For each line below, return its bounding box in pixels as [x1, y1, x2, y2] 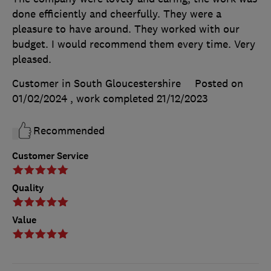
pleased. [12, 53, 51, 67]
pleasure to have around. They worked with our [12, 22, 240, 36]
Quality [12, 181, 44, 195]
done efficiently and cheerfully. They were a [12, 7, 221, 21]
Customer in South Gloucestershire [12, 77, 181, 91]
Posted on [195, 77, 243, 91]
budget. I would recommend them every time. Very [12, 38, 255, 51]
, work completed [70, 92, 157, 106]
